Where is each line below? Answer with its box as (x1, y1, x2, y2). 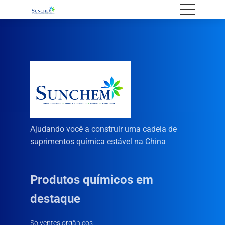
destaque (30, 192, 80, 206)
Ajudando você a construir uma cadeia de (30, 124, 177, 134)
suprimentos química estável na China (30, 136, 166, 146)
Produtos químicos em (30, 173, 153, 187)
